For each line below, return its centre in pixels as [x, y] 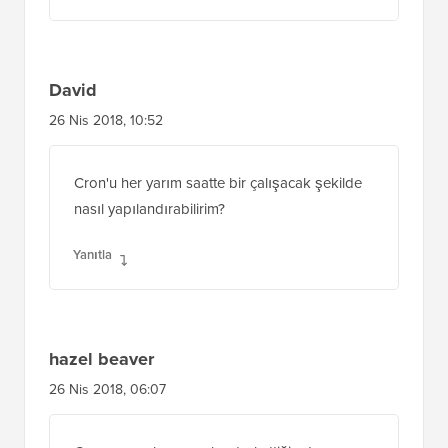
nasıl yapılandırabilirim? [149, 234]
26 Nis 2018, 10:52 [106, 146]
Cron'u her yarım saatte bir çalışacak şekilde [218, 208]
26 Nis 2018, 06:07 [107, 415]
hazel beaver [101, 384]
